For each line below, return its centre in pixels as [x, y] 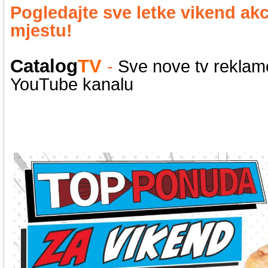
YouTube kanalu [72, 84]
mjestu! [41, 31]
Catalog [44, 66]
